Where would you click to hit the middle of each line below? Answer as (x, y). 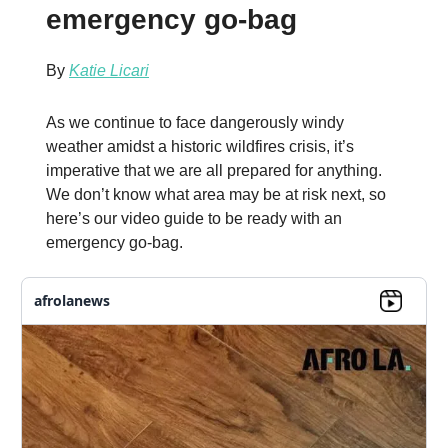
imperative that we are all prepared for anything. (214, 170)
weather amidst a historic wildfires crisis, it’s (200, 146)
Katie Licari (109, 70)
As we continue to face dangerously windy (195, 122)
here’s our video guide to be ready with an (194, 218)
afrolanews (72, 301)
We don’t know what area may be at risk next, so (216, 194)
